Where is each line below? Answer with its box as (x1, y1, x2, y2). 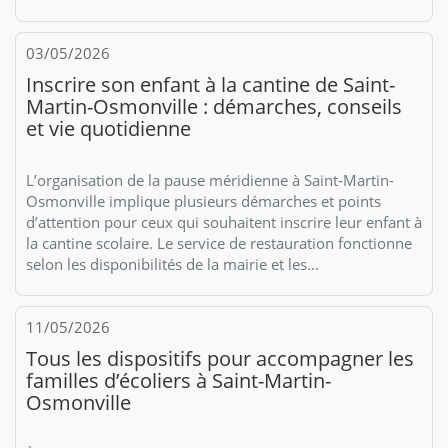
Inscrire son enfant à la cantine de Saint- (26, 70, 395, 98)
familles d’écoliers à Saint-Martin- (26, 366, 331, 394)
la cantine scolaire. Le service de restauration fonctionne (26, 232, 412, 253)
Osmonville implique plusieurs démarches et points (26, 190, 381, 211)
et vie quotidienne (26, 114, 191, 142)
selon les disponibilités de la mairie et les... (26, 253, 319, 274)
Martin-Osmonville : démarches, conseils (26, 92, 402, 120)
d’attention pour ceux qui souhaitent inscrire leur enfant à (26, 211, 422, 232)
